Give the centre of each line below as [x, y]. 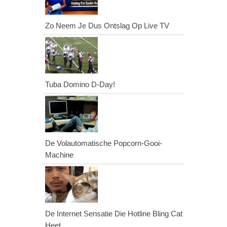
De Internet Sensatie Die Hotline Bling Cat [114, 213]
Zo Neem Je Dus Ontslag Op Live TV [107, 25]
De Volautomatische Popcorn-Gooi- [104, 143]
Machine [59, 155]
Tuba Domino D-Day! [80, 84]
